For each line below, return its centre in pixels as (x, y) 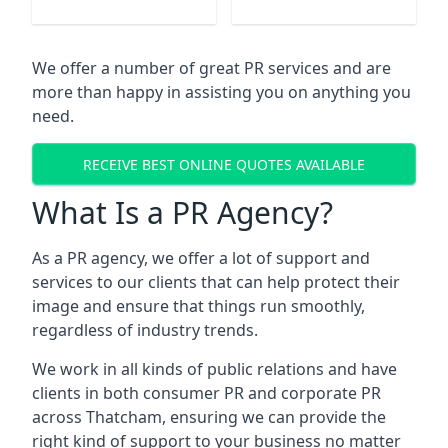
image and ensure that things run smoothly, (198, 306)
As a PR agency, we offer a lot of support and (201, 258)
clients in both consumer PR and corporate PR (206, 393)
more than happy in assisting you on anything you (221, 92)
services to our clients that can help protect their (216, 282)
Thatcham (124, 417)
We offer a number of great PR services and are (211, 68)
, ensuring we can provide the (274, 417)
